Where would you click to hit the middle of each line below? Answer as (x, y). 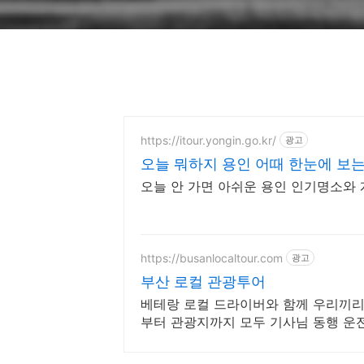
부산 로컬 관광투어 (203, 282)
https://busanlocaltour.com (212, 258)
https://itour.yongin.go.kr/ (208, 140)
